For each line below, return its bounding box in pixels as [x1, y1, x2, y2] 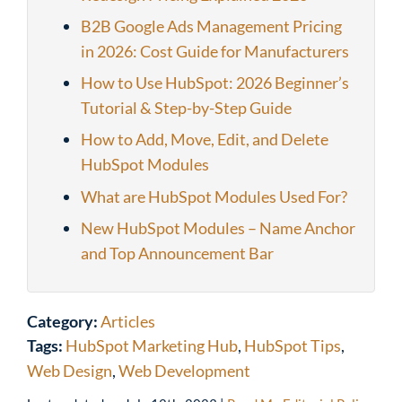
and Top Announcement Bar [81, 242, 274, 263]
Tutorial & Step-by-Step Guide [81, 98, 292, 118]
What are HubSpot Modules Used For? [81, 186, 347, 206]
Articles [100, 310, 155, 331]
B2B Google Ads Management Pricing [81, 16, 342, 37]
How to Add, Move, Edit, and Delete [81, 129, 328, 150]
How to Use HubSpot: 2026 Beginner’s [81, 73, 349, 93]
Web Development [118, 360, 250, 380]
